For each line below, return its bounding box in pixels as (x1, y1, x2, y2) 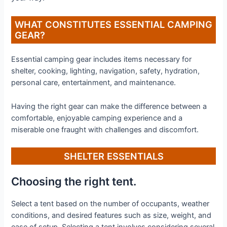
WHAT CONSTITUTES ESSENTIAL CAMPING (14, 19, 212, 30)
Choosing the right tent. (11, 174, 137, 188)
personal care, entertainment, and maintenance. (11, 78, 176, 88)
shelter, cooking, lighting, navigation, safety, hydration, (11, 66, 200, 76)
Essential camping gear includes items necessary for (11, 55, 192, 64)
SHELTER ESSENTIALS (63, 150, 164, 162)
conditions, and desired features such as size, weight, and (11, 210, 212, 220)
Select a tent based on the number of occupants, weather (11, 199, 210, 208)
